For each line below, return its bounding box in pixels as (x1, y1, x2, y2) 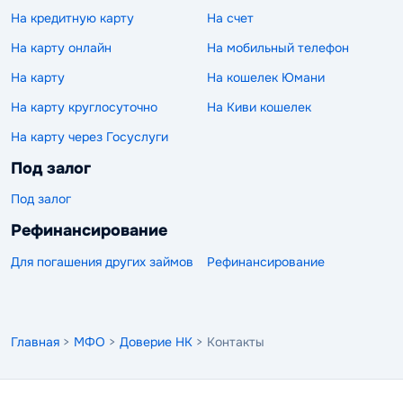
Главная (11, 333, 59, 350)
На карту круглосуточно (11, 98, 157, 115)
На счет (207, 9, 254, 26)
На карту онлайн (11, 39, 112, 56)
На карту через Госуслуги (11, 128, 168, 145)
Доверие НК (120, 333, 193, 350)
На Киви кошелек (207, 98, 311, 115)
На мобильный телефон (207, 39, 349, 56)
